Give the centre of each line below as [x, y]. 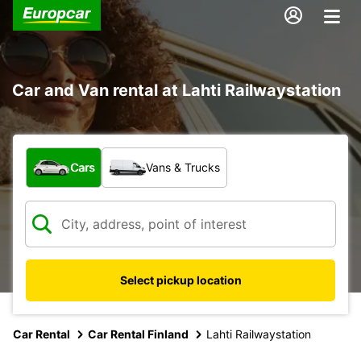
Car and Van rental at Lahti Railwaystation [176, 90]
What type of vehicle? [93, 155]
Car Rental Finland [138, 334]
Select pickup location [180, 280]
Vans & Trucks [183, 167]
